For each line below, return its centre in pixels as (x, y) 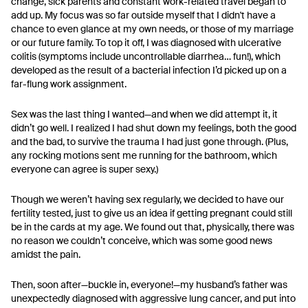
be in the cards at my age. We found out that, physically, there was (153, 227)
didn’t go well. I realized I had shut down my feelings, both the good (154, 128)
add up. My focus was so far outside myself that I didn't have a (143, 15)
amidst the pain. (46, 254)
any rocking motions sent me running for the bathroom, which (144, 155)
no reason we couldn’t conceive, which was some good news (142, 241)
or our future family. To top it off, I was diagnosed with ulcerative (146, 43)
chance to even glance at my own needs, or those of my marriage (152, 29)
